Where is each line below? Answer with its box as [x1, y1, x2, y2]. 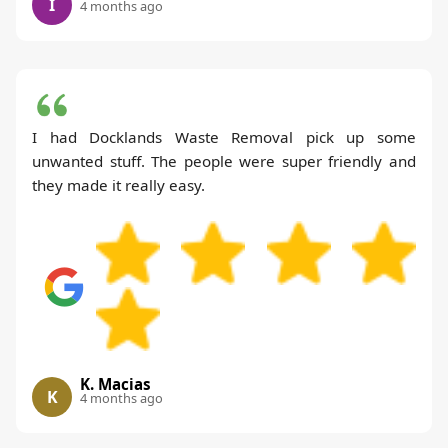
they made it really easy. [32, 175, 205, 196]
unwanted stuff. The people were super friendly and [32, 151, 416, 172]
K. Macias [80, 374, 151, 395]
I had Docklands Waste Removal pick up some [32, 127, 416, 148]
